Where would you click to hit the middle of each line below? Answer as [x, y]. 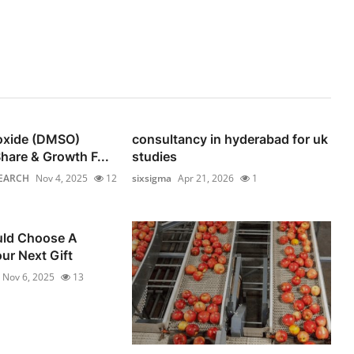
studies [155, 156]
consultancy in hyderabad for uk [230, 139]
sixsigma [152, 178]
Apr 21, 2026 [206, 178]
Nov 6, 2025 [28, 277]
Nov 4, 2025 [61, 178]
